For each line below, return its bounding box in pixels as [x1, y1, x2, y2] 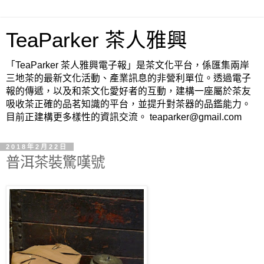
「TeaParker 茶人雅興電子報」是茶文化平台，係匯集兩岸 [6, 60, 249, 70]
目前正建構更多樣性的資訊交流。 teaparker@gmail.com [6, 112, 242, 122]
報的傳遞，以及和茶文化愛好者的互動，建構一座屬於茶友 [6, 86, 251, 96]
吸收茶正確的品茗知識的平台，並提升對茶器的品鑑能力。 [6, 99, 251, 109]
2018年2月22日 [6, 143, 68, 150]
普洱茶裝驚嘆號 [6, 154, 105, 170]
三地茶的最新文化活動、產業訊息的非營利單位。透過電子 [6, 73, 251, 83]
